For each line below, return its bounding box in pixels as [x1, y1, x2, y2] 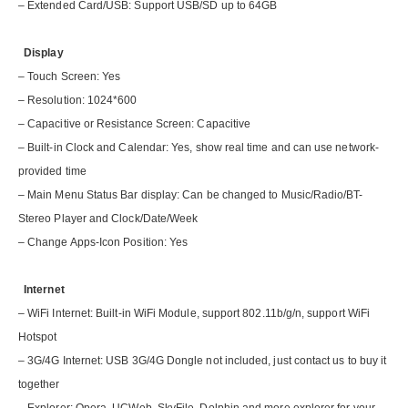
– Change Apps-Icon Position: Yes [18, 236, 189, 250]
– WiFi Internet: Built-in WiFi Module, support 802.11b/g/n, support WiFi [18, 307, 371, 321]
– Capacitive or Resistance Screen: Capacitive [18, 117, 251, 131]
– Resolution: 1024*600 [18, 94, 138, 107]
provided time [18, 165, 87, 178]
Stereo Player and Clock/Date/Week [18, 212, 199, 226]
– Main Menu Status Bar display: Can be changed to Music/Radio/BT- [18, 189, 363, 202]
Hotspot [18, 331, 57, 344]
